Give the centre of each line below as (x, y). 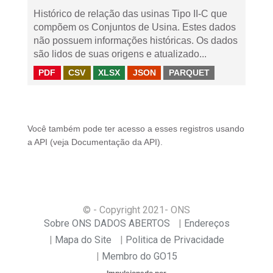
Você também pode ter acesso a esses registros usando (136, 129)
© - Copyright (113, 210)
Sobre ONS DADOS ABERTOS (107, 223)
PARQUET (189, 73)
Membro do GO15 (139, 256)
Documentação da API (114, 142)
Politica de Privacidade (175, 240)
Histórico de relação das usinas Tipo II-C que (130, 14)
